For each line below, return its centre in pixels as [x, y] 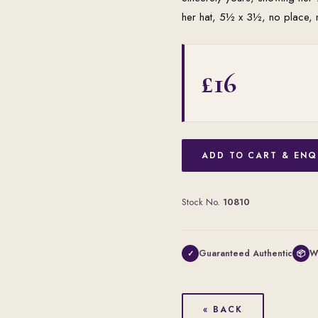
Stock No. [202, 202]
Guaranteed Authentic [246, 253]
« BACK [223, 309]
